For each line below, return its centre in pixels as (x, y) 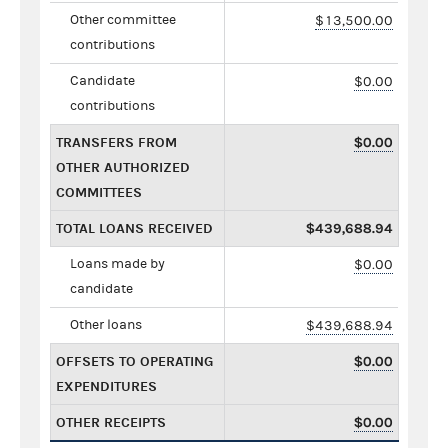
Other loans (106, 324)
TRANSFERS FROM (116, 142)
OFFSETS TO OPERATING (134, 361)
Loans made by (117, 263)
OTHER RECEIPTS (111, 422)
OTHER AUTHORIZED (123, 167)
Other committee (123, 19)
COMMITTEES (99, 192)
